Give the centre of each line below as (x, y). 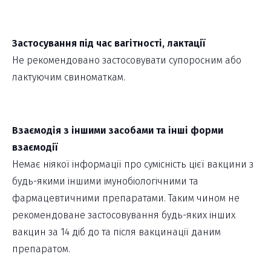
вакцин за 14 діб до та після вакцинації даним (116, 232)
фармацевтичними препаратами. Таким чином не (126, 198)
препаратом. (41, 249)
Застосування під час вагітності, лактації (109, 44)
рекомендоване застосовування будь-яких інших (124, 215)
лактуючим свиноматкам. (69, 77)
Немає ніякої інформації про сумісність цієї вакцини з (133, 165)
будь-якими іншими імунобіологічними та (105, 181)
